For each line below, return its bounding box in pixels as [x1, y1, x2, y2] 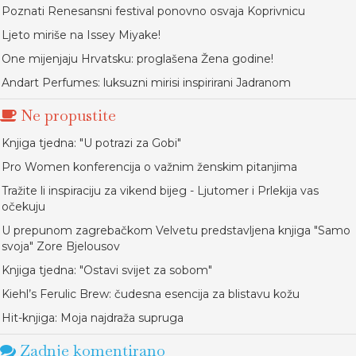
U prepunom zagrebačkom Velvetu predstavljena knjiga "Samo [2, 223, 350, 238]
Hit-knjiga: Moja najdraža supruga [2, 311, 184, 325]
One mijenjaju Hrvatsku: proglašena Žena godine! [2, 52, 273, 66]
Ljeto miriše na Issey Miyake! [2, 28, 161, 42]
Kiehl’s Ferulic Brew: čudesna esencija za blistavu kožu [2, 287, 300, 301]
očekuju [2, 199, 45, 214]
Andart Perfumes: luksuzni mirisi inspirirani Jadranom [2, 75, 291, 90]
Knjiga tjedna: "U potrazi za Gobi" [2, 136, 181, 150]
